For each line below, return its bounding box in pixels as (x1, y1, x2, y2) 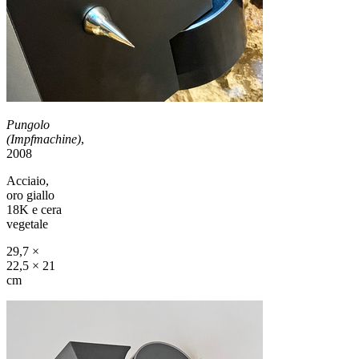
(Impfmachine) (6, 131, 81, 146)
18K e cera (6, 202, 62, 216)
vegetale (6, 216, 48, 231)
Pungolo (6, 117, 50, 131)
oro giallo (6, 188, 54, 202)
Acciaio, (6, 173, 49, 188)
